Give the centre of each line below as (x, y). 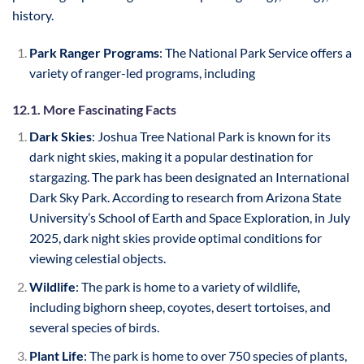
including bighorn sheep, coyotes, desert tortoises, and (180, 306)
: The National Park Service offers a (255, 52)
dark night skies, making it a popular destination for (171, 157)
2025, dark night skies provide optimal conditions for (175, 238)
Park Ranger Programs (94, 52)
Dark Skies (60, 136)
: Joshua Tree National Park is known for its (211, 136)
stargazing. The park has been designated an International (189, 177)
